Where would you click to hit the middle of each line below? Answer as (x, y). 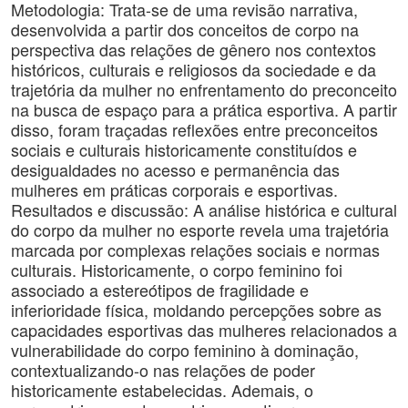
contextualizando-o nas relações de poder (163, 370)
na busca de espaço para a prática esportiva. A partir (204, 109)
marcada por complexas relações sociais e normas (195, 250)
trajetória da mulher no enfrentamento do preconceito (204, 89)
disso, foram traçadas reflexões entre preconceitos (194, 129)
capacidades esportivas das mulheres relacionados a (204, 330)
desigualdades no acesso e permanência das (175, 169)
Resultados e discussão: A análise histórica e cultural (204, 209)
